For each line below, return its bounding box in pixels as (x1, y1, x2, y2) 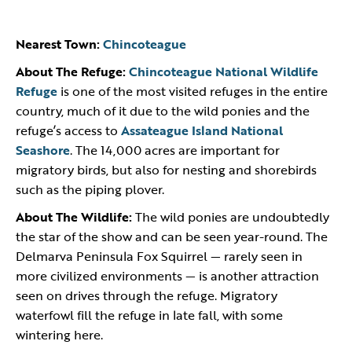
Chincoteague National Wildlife (129, 62, 318, 81)
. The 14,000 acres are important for (70, 141, 280, 159)
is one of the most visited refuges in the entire (57, 82, 328, 101)
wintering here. (16, 325, 103, 344)
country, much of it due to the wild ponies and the (16, 101, 310, 120)
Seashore (16, 141, 70, 159)
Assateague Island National (121, 121, 283, 140)
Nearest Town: (16, 35, 100, 53)
